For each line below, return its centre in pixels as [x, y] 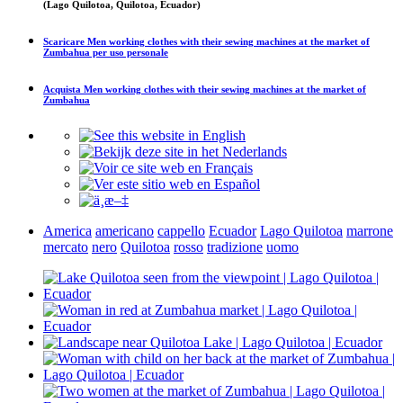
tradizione [235, 246]
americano [125, 230]
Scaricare [65, 41]
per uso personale [129, 52]
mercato [66, 246]
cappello [181, 230]
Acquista [63, 89]
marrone [370, 230]
